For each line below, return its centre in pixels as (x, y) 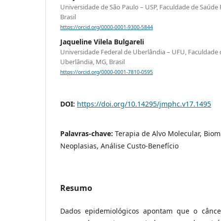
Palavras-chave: (88, 134)
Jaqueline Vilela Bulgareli (102, 42)
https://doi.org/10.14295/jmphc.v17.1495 (144, 104)
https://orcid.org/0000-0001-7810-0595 (107, 72)
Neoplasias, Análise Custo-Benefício (119, 146)
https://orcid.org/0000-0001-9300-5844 (107, 27)
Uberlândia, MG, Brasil (92, 62)
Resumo (76, 188)
